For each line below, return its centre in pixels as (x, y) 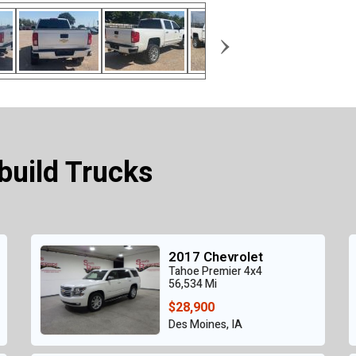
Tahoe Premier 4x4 (215, 272)
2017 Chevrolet (216, 257)
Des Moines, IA (205, 325)
